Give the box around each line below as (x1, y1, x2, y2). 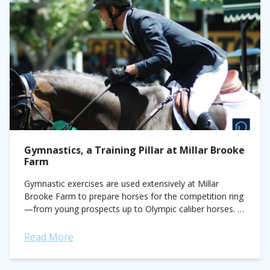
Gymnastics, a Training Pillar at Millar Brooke (24, 143, 245, 157)
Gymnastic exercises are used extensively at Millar (24, 178, 219, 189)
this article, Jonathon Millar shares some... (24, 216, 186, 227)
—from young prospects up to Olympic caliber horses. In (24, 203, 245, 215)
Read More (24, 230, 74, 243)
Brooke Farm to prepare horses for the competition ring (24, 190, 243, 202)
